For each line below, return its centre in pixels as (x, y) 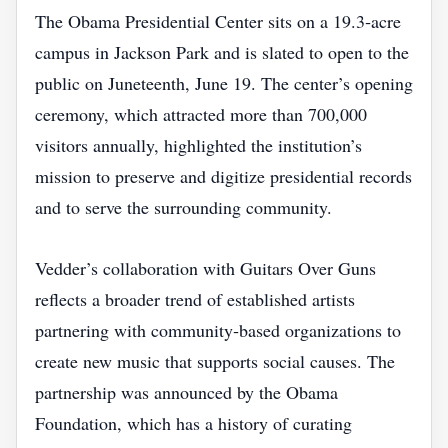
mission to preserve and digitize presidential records (223, 176)
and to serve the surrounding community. (183, 207)
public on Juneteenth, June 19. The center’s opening (224, 83)
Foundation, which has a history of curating (193, 423)
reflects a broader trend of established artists (195, 299)
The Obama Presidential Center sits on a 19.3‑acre (218, 21)
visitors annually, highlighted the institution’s (198, 145)
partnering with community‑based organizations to (218, 330)
